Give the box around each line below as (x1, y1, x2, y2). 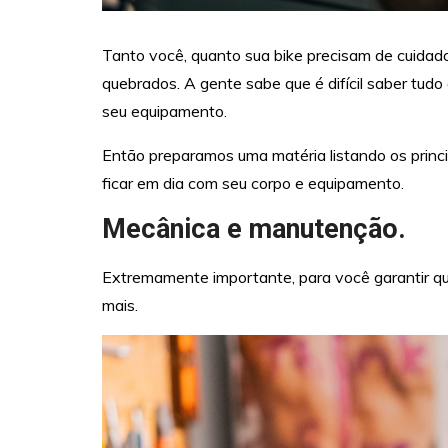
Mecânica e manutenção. (102, 212, 406, 245)
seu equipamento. (102, 100, 227, 121)
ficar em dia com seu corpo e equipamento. (102, 172, 404, 193)
